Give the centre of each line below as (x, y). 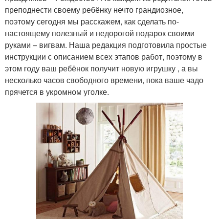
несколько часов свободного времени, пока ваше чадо (104, 80)
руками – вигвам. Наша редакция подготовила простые (106, 45)
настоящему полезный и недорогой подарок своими (100, 33)
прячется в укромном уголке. (57, 92)
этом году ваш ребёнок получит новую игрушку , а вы (101, 68)
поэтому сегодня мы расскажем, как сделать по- (92, 22)
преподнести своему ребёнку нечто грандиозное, (94, 10)
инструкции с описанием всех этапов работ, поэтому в (104, 57)
